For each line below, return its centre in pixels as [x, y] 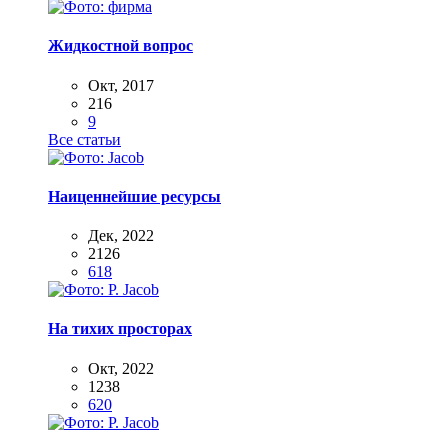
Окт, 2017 [121, 85]
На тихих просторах [120, 329]
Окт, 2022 [121, 368]
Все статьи [84, 139]
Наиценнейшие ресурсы [134, 196]
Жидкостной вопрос [120, 46]
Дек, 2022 [121, 236]
